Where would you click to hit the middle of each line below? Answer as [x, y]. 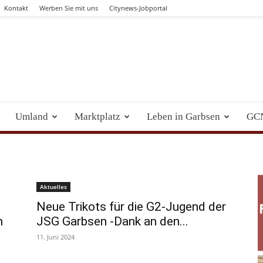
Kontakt [16, 8]
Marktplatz [97, 117]
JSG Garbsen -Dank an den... [112, 221]
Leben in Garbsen [183, 117]
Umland [32, 117]
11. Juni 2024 [55, 237]
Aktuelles [53, 187]
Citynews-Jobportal [138, 8]
